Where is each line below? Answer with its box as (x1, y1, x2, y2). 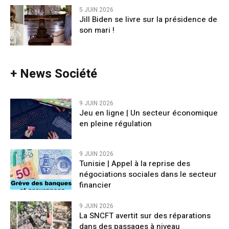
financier (79, 179, 111, 191)
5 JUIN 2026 (79, 5, 113, 14)
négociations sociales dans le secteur (79, 169, 217, 180)
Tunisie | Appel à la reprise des (79, 158, 190, 170)
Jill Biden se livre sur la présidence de (79, 13, 217, 25)
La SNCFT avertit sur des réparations (79, 210, 211, 222)
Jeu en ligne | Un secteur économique (79, 107, 218, 119)
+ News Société (10, 65, 97, 83)
